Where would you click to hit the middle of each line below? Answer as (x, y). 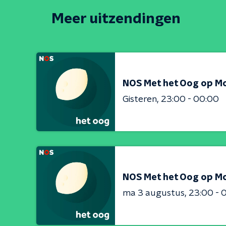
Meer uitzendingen (116, 19)
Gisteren (140, 99)
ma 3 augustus (154, 193)
